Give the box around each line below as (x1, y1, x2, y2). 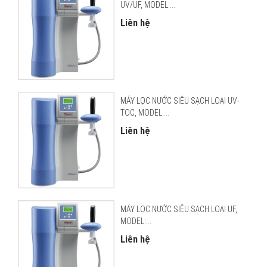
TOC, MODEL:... (120, 108, 169, 118)
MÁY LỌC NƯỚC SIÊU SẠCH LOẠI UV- (120, 96, 240, 106)
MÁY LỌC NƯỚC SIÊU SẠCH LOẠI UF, (120, 204, 237, 214)
